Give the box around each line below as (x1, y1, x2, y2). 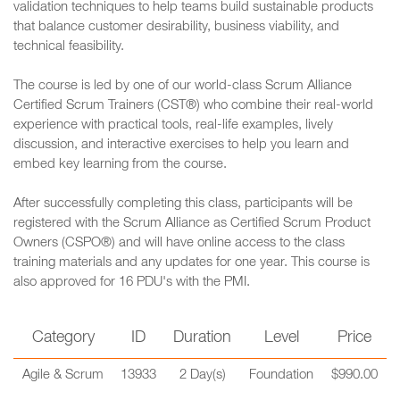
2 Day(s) (179, 369, 226, 382)
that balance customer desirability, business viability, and (13, 21, 339, 34)
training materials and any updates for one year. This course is (13, 256, 370, 270)
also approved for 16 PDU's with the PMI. (13, 276, 250, 289)
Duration (173, 330, 231, 346)
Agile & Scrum (22, 369, 104, 382)
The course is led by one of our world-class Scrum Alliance (13, 79, 352, 93)
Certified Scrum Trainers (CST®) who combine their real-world (13, 99, 373, 112)
